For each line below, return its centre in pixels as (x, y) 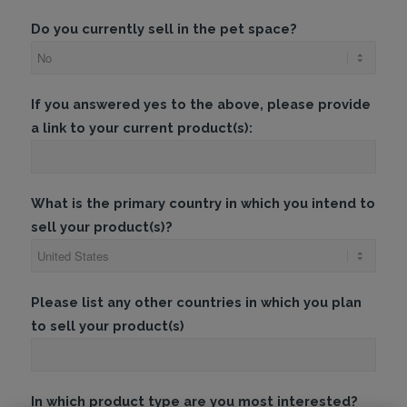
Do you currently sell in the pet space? (164, 29)
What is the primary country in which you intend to (203, 203)
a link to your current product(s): (141, 128)
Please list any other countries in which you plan (196, 303)
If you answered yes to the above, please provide (200, 104)
